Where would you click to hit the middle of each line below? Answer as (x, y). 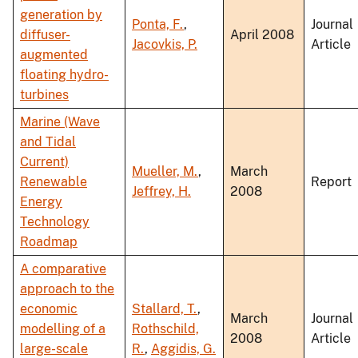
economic (49, 309)
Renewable (54, 182)
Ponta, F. (158, 25)
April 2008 (262, 35)
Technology (55, 222)
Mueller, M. (165, 172)
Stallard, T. (165, 309)
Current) (44, 162)
